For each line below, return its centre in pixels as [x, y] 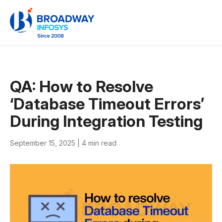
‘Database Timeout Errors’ [107, 104]
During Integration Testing [106, 121]
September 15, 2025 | [45, 143]
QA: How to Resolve [82, 86]
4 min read [99, 143]
